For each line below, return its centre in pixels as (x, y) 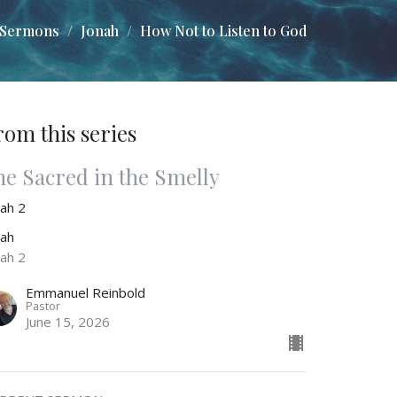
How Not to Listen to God (223, 31)
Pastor (43, 305)
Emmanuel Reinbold (86, 292)
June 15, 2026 (68, 321)
